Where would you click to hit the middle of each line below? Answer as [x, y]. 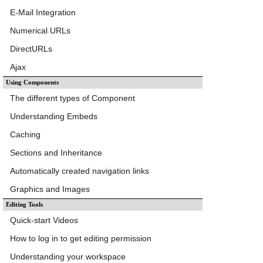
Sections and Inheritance [56, 152]
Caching [25, 134]
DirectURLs [31, 48]
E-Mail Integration [43, 12]
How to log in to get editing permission [81, 238]
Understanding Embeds [54, 116]
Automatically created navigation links [80, 171]
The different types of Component [73, 98]
